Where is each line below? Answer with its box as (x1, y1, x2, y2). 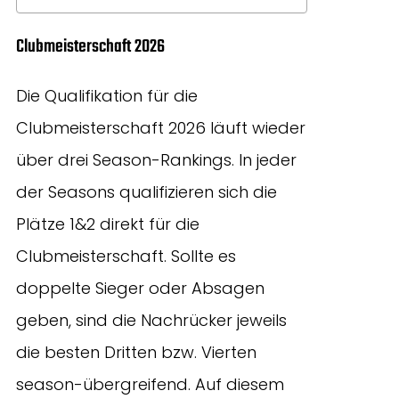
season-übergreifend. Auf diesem (16, 372, 284, 395)
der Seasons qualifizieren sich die (16, 180, 277, 203)
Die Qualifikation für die (16, 84, 198, 107)
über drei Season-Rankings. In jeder (16, 148, 297, 171)
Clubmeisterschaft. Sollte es (16, 244, 236, 267)
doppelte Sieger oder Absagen (16, 276, 265, 299)
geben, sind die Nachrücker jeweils (16, 308, 287, 331)
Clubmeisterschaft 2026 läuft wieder (16, 116, 305, 139)
